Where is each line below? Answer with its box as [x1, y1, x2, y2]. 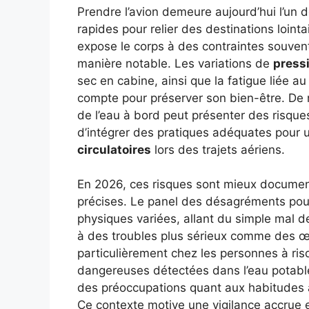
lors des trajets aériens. [151, 142, 285, 157]
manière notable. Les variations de [77, 56, 273, 70]
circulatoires [77, 142, 151, 157]
